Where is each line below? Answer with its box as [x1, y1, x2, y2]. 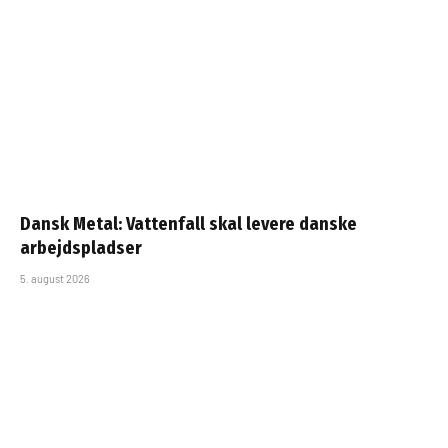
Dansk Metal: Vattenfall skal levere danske [20, 212, 357, 235]
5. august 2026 [20, 271, 90, 285]
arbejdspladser [20, 236, 142, 259]
